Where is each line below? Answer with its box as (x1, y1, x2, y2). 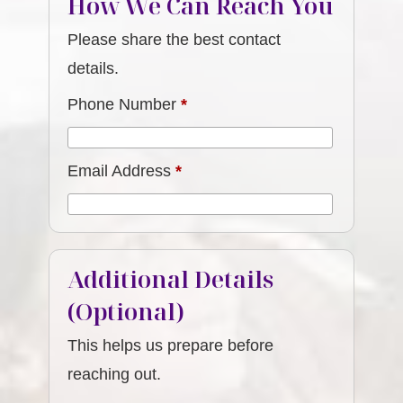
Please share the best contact (67, 31, 282, 49)
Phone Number (67, 95, 182, 113)
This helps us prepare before (67, 336, 274, 354)
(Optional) (67, 295, 185, 327)
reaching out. (67, 365, 162, 383)
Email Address (67, 162, 176, 180)
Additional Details (67, 263, 274, 295)
